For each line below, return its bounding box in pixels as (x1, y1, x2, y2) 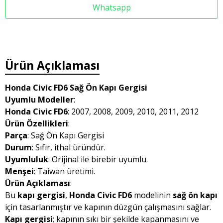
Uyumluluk (5, 154, 48, 165)
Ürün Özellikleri (5, 118, 68, 129)
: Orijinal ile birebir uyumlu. (48, 154, 148, 165)
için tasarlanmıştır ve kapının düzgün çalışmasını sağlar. (5, 202, 211, 213)
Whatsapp (92, 2, 131, 13)
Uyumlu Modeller (5, 94, 74, 105)
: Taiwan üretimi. (34, 166, 95, 177)
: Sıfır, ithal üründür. (32, 142, 106, 153)
